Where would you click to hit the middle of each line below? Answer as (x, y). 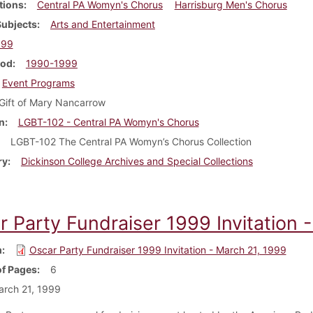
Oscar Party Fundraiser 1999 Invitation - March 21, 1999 (158, 249)
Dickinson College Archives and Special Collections (137, 161)
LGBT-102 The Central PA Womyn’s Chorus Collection (131, 141)
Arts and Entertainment (102, 24)
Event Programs (38, 82)
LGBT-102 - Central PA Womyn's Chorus (108, 122)
